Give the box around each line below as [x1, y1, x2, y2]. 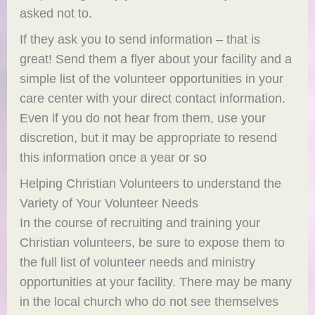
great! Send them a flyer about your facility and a [20, 51, 292, 66]
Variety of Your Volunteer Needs [20, 195, 199, 210]
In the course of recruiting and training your [20, 214, 261, 230]
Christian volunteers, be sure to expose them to [20, 234, 285, 250]
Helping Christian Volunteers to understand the [20, 175, 282, 191]
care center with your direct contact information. [20, 90, 286, 105]
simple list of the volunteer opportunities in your [20, 70, 284, 86]
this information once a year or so [20, 149, 207, 165]
